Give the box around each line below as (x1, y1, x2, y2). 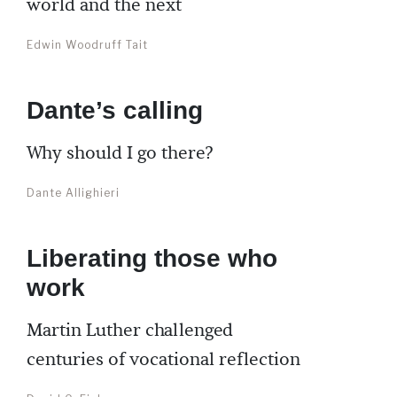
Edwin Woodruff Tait (27, 38, 148, 51)
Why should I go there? (27, 142, 213, 165)
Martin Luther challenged (27, 319, 233, 342)
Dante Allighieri (27, 186, 120, 199)
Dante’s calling (27, 97, 203, 124)
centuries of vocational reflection (27, 348, 300, 371)
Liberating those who (27, 245, 277, 272)
